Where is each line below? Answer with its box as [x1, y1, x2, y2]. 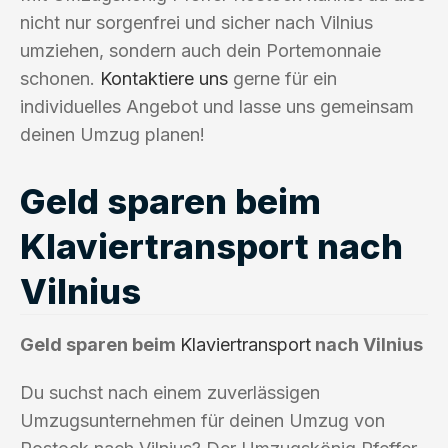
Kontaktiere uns [100, 67, 228, 89]
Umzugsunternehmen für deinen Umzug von [20, 409, 385, 431]
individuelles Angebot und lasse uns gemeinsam [20, 95, 414, 117]
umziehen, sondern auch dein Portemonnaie [20, 39, 381, 61]
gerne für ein [228, 67, 337, 89]
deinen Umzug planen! [20, 123, 205, 145]
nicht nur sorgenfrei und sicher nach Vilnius [20, 11, 373, 33]
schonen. [20, 67, 100, 89]
